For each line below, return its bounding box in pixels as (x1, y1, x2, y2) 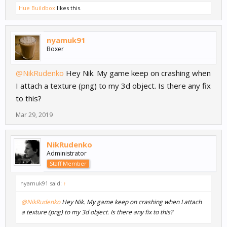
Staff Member (50, 160, 87, 168)
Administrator (47, 149, 87, 158)
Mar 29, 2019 (16, 110, 53, 120)
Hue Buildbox (19, 4, 55, 12)
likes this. (55, 4, 82, 12)
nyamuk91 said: (20, 179, 63, 187)
